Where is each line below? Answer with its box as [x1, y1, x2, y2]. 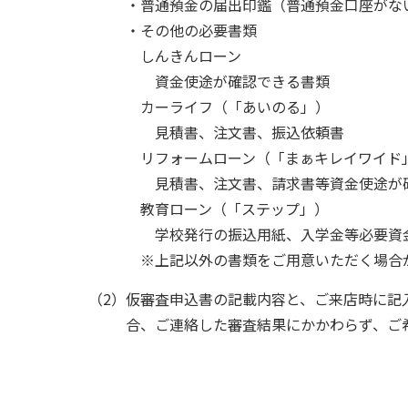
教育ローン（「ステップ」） [139, 197, 329, 219]
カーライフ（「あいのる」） [139, 95, 330, 117]
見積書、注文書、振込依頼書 [154, 120, 344, 143]
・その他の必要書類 [125, 18, 257, 41]
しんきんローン [139, 44, 241, 66]
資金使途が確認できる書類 [154, 69, 330, 92]
